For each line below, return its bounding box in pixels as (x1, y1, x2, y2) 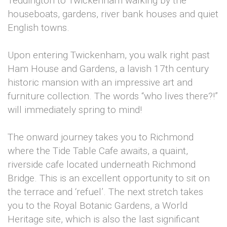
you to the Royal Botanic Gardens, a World (8, 200, 187, 212)
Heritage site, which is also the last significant (8, 213, 200, 225)
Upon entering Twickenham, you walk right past (8, 49, 210, 61)
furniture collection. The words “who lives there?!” (8, 90, 218, 102)
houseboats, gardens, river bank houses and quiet (8, 8, 218, 20)
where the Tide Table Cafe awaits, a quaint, (8, 145, 188, 157)
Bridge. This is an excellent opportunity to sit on (8, 172, 210, 184)
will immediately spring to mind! (8, 104, 142, 116)
